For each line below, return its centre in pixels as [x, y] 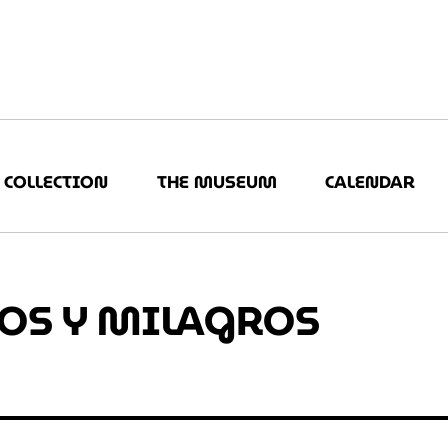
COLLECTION [55, 183]
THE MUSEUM [216, 183]
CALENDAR [370, 183]
